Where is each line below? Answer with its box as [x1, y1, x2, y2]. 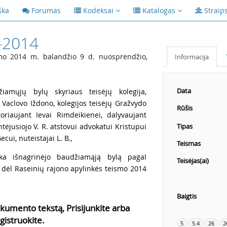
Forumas [31, 6, 61, 15]
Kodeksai [83, 6, 113, 15]
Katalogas [142, 6, 175, 15]
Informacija [174, 52, 209, 61]
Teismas [176, 139, 201, 148]
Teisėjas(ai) [176, 156, 209, 165]
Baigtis [176, 192, 197, 201]
